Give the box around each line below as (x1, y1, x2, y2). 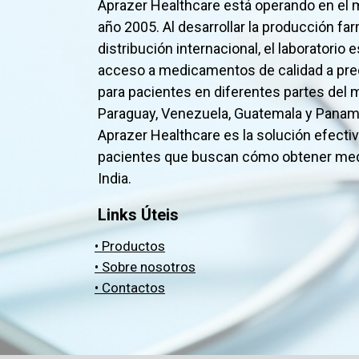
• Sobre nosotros (95, 258, 196, 275)
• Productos (95, 237, 165, 254)
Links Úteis (98, 204, 179, 224)
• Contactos (95, 279, 165, 296)
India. (98, 169, 131, 187)
